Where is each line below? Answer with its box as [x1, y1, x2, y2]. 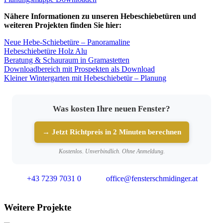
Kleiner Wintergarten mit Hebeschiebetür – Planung [4, 73, 166, 82]
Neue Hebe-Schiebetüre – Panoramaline [4, 37, 130, 46]
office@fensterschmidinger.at [106, 174, 198, 183]
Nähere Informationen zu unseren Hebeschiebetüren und [4, 11, 196, 20]
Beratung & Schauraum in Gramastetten [4, 55, 129, 64]
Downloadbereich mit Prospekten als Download [4, 64, 155, 73]
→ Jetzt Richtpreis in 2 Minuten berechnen [42, 127, 181, 136]
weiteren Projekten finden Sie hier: [4, 20, 121, 29]
